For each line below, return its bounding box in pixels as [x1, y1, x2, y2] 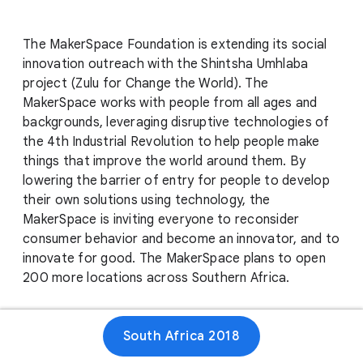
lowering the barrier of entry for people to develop [23, 173, 330, 190]
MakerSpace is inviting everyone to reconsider [23, 211, 300, 228]
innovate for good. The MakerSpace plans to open [23, 250, 326, 267]
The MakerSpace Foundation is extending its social [23, 36, 327, 53]
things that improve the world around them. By [23, 153, 306, 170]
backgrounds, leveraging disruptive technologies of [23, 114, 330, 131]
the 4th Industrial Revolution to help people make [23, 134, 320, 151]
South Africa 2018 [122, 328, 241, 344]
